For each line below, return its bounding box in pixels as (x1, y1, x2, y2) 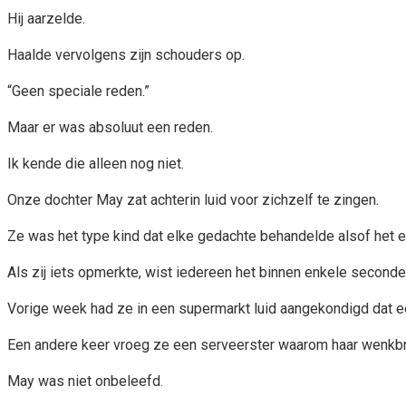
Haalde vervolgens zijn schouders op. (7, 45, 245, 63)
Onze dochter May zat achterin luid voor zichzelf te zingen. (7, 190, 379, 208)
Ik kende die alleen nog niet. (7, 154, 184, 172)
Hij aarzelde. (7, 9, 85, 27)
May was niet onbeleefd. (7, 372, 163, 390)
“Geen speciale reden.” (7, 82, 150, 100)
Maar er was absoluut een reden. (7, 118, 213, 136)
